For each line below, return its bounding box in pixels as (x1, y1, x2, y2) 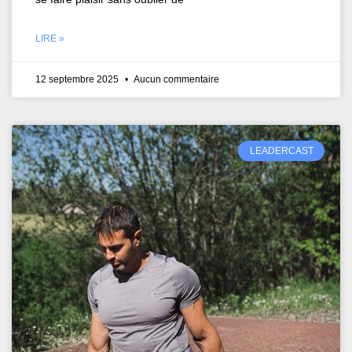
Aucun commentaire (132, 73, 219, 85)
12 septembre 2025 (35, 73, 121, 85)
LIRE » (35, 32, 64, 44)
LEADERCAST (249, 145, 313, 156)
